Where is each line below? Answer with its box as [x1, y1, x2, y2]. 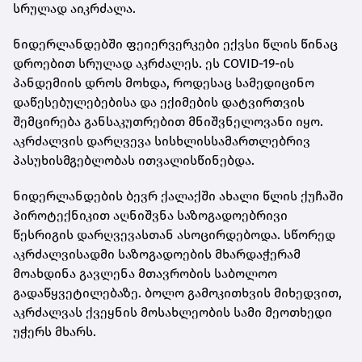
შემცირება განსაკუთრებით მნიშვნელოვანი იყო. [13, 113, 323, 129]
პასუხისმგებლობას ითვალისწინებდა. [13, 152, 255, 168]
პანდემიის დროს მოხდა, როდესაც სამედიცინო [13, 74, 314, 90]
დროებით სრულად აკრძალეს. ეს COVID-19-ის [13, 55, 294, 71]
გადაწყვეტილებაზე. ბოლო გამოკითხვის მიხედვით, [13, 284, 342, 301]
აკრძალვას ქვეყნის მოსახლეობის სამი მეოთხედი [13, 304, 332, 320]
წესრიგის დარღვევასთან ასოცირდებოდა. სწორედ [13, 226, 335, 242]
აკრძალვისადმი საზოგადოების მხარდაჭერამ [13, 246, 301, 262]
